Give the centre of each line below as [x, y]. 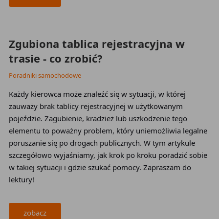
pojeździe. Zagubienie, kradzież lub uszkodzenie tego [98, 118]
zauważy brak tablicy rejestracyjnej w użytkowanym [96, 106]
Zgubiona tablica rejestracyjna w [97, 44]
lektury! [21, 179]
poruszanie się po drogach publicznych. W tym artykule [102, 143]
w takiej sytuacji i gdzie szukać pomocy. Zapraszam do [100, 167]
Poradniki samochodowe [45, 75]
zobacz [35, 213]
